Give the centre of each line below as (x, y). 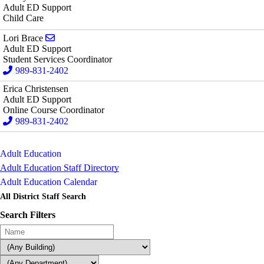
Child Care (23, 18)
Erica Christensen (36, 89)
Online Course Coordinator (54, 110)
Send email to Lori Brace (101, 37)
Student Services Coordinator (57, 59)
